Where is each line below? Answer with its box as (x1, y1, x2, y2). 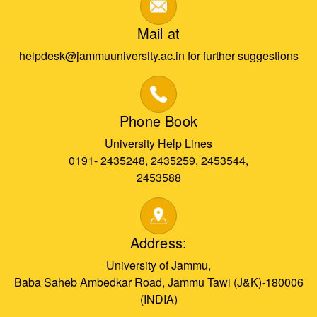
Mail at (137, 23, 180, 44)
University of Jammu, (106, 257, 211, 274)
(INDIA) (139, 291, 178, 308)
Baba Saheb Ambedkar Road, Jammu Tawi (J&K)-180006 (13, 274, 304, 291)
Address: (129, 232, 188, 253)
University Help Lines (105, 135, 212, 152)
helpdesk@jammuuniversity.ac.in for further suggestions (18, 47, 299, 64)
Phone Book (120, 110, 197, 132)
